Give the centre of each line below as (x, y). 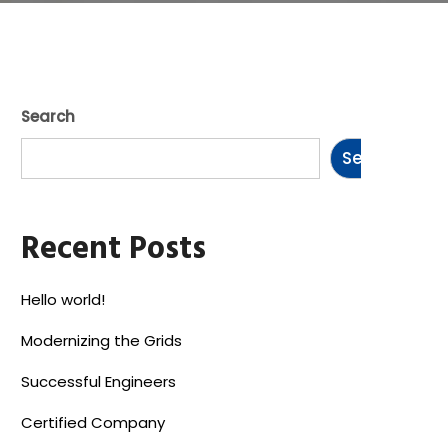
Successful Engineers (98, 381)
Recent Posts (113, 249)
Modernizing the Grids (101, 340)
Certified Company (93, 422)
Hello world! (63, 299)
